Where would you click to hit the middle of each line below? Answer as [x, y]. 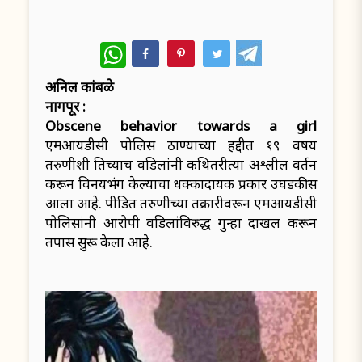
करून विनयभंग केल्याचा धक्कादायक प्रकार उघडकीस [181, 184]
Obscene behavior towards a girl [181, 126]
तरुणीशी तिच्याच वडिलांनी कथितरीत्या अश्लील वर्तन [181, 165]
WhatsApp [158, 48]
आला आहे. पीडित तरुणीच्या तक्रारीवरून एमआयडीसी [181, 204]
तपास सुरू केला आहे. [99, 242]
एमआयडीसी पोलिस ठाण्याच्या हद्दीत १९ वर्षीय [181, 145]
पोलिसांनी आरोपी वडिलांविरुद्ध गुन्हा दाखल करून [181, 223]
